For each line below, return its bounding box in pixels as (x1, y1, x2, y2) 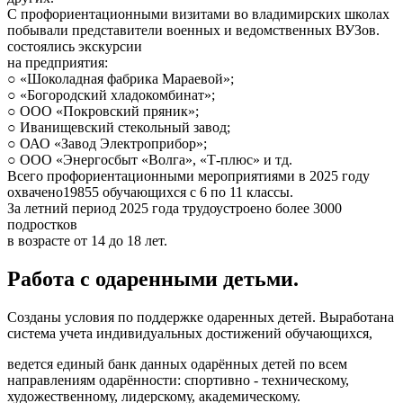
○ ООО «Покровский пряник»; (7, 103, 199, 120)
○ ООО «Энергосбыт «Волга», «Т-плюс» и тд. (7, 152, 292, 168)
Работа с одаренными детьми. (7, 267, 299, 291)
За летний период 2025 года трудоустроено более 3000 (7, 201, 342, 217)
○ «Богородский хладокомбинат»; (7, 87, 215, 103)
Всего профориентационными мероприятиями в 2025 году (7, 168, 370, 184)
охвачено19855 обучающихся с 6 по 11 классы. (7, 184, 293, 201)
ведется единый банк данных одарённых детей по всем (7, 356, 347, 372)
